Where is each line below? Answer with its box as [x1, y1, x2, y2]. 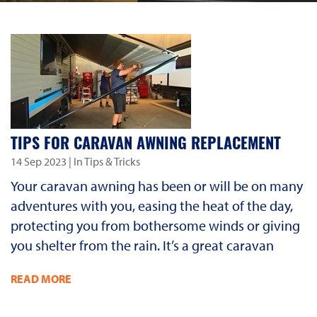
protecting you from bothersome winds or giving [11, 216, 300, 234]
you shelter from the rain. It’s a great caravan [11, 236, 274, 254]
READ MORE [11, 271, 71, 286]
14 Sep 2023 [11, 154, 67, 168]
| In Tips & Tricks [67, 154, 140, 168]
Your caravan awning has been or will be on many [11, 176, 303, 195]
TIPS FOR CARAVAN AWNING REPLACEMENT [11, 137, 281, 154]
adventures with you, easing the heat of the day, [11, 196, 293, 214]
